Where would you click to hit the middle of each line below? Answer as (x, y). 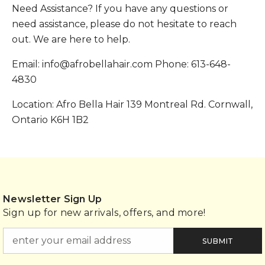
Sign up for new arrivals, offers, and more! (104, 213)
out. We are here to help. (71, 40)
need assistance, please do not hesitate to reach (124, 24)
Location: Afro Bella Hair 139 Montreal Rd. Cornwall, (132, 105)
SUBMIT (218, 241)
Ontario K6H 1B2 (50, 120)
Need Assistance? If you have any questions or (120, 9)
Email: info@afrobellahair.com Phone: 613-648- (121, 64)
